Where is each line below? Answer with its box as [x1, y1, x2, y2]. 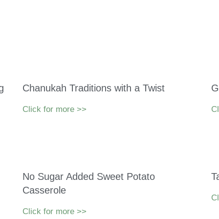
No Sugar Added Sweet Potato [22, 171, 155, 182]
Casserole [22, 185, 66, 196]
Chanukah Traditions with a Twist [22, 83, 165, 94]
